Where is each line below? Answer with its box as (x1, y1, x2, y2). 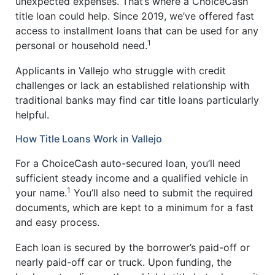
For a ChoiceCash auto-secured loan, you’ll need (15, 157, 241, 169)
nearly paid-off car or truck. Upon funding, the (15, 256, 231, 269)
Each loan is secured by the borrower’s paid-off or (15, 241, 250, 254)
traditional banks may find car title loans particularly (15, 94, 259, 107)
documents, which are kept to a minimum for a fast (15, 201, 254, 214)
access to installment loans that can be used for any (15, 24, 258, 37)
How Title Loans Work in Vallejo (15, 132, 162, 145)
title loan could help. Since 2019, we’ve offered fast (15, 9, 254, 22)
